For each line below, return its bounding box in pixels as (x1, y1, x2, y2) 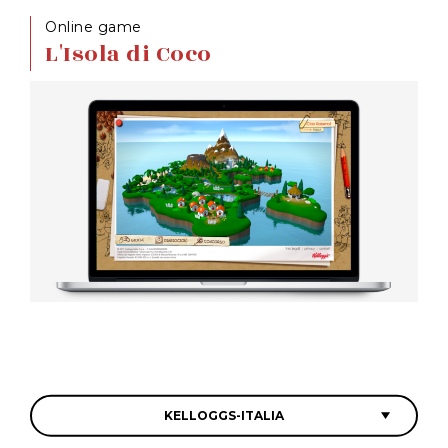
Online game (45, 18, 142, 36)
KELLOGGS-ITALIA (164, 407, 284, 423)
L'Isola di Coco (45, 37, 212, 71)
